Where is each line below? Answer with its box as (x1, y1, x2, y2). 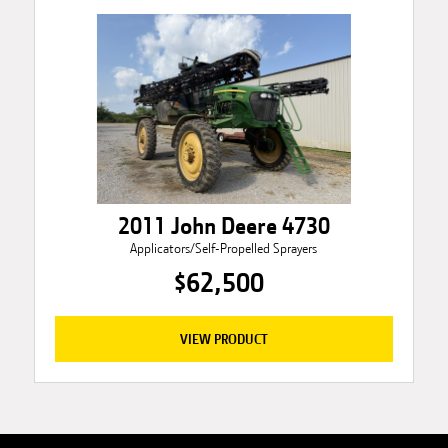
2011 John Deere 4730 (117, 212, 330, 241)
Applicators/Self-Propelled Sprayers (130, 241, 318, 257)
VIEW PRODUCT (179, 331, 268, 348)
